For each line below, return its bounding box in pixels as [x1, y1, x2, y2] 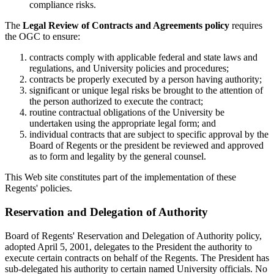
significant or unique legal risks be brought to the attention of [29, 85, 263, 96]
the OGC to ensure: [5, 31, 80, 42]
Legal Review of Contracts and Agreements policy [23, 20, 229, 31]
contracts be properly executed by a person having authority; [29, 74, 262, 85]
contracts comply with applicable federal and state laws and [29, 52, 257, 63]
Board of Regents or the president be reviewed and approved [29, 140, 264, 151]
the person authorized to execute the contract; [29, 96, 203, 107]
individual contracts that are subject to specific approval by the [29, 129, 268, 140]
